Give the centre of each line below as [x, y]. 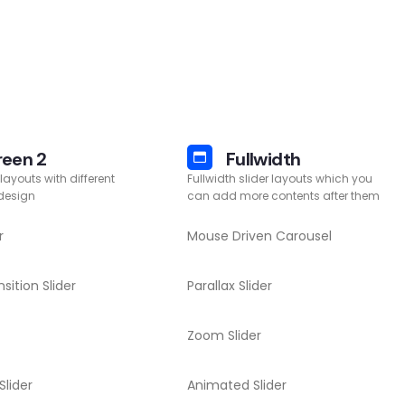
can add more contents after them [283, 196]
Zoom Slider [224, 335]
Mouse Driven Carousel [259, 236]
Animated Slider [237, 385]
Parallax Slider [230, 286]
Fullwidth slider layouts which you [280, 179]
